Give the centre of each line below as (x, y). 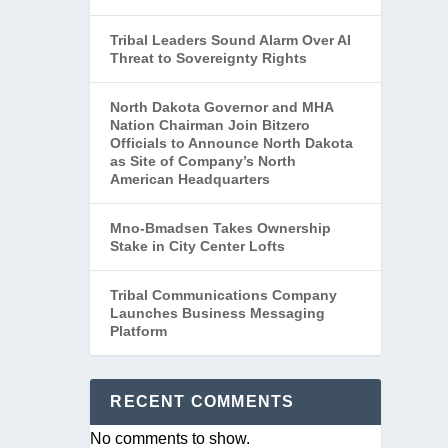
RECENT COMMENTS (202, 402)
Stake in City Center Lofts (198, 246)
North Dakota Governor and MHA (222, 107)
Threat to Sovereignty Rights (209, 58)
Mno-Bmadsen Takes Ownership (221, 228)
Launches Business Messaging (218, 313)
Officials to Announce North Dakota (232, 143)
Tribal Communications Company (224, 295)
